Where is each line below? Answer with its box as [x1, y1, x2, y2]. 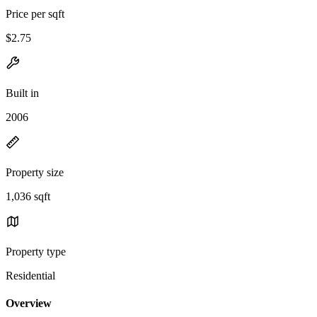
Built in [6, 86, 39, 99]
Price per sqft [6, 7, 64, 20]
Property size [6, 166, 64, 178]
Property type [6, 245, 66, 258]
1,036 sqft [6, 190, 50, 202]
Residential [6, 269, 55, 282]
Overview [6, 297, 52, 310]
